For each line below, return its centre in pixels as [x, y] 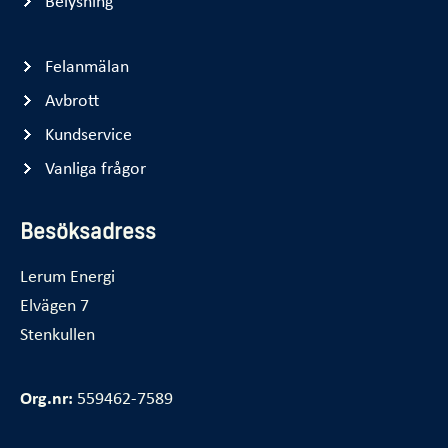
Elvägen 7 [54, 304]
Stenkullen [57, 333]
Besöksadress [88, 230]
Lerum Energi [67, 275]
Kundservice [88, 132]
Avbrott [71, 98]
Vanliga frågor [95, 166]
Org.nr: [46, 397]
